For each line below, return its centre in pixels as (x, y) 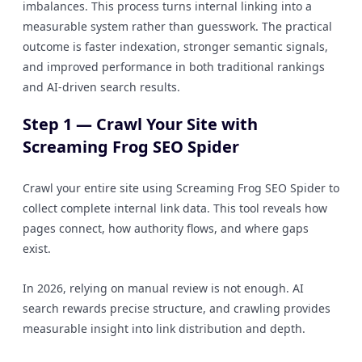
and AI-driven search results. (101, 87)
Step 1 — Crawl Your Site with (140, 124)
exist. (37, 248)
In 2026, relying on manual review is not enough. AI (163, 288)
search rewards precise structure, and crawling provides (177, 308)
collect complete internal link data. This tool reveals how (175, 208)
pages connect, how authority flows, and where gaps (166, 228)
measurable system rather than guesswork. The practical (177, 26)
